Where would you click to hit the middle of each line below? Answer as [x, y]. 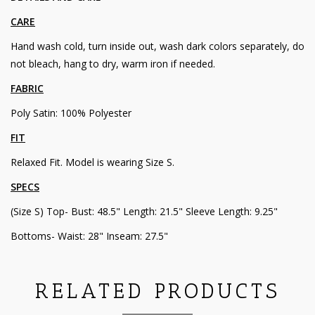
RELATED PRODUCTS [157, 291]
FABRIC [27, 89]
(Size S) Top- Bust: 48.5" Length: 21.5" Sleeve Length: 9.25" [144, 212]
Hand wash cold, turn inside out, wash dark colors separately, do [157, 46]
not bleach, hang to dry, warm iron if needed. [113, 64]
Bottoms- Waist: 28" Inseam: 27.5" [89, 236]
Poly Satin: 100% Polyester [71, 113]
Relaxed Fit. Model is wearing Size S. [92, 162]
